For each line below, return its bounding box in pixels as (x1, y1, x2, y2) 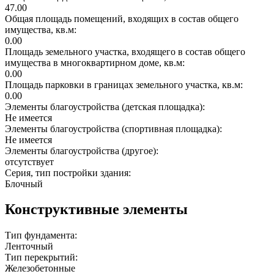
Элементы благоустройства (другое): (5, 145, 161, 156)
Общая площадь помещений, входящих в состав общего (5, 13, 239, 24)
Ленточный (5, 241, 53, 252)
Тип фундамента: (5, 230, 80, 241)
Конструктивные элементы (5, 201, 188, 218)
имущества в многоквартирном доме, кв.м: (5, 57, 187, 68)
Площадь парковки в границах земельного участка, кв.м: (5, 79, 245, 90)
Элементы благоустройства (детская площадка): (5, 101, 207, 112)
